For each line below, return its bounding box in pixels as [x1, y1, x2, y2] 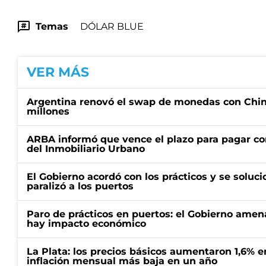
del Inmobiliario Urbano [27, 143, 145, 154]
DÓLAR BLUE [80, 21, 144, 32]
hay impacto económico [27, 218, 146, 229]
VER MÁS [27, 64, 89, 80]
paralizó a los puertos [27, 180, 134, 192]
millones [27, 106, 69, 117]
